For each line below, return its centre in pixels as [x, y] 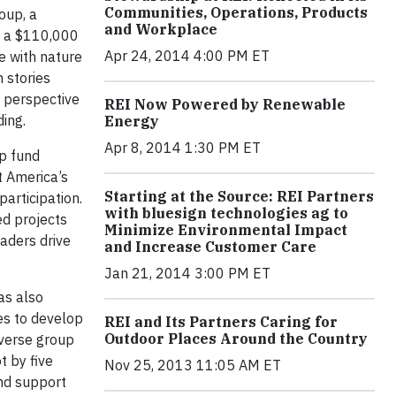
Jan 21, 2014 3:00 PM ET [187, 274]
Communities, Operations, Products [236, 13]
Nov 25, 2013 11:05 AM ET [193, 366]
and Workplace [161, 30]
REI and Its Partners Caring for [221, 322]
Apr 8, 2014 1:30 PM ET [183, 148]
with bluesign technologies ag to [226, 213]
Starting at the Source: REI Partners [239, 197]
